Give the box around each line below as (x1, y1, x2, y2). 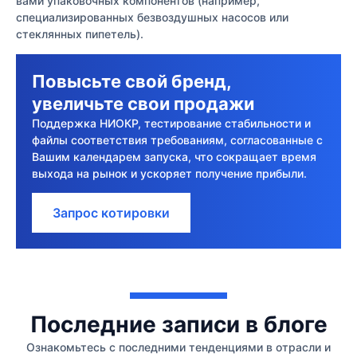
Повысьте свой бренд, (32, 70, 231, 92)
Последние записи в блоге (29, 311, 328, 339)
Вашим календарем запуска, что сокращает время (32, 149, 316, 163)
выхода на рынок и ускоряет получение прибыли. (32, 166, 307, 180)
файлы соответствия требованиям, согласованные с (32, 132, 323, 147)
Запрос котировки (53, 205, 170, 222)
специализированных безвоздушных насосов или (16, 10, 288, 25)
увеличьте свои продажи (32, 92, 254, 114)
